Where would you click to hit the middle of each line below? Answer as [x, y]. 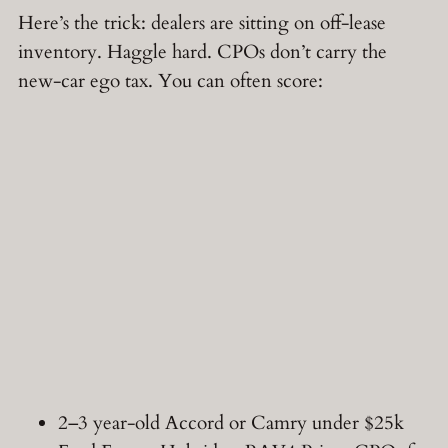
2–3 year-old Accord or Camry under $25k [231, 422]
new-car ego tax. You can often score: [170, 81]
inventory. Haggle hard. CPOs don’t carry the [202, 52]
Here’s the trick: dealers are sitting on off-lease [202, 23]
